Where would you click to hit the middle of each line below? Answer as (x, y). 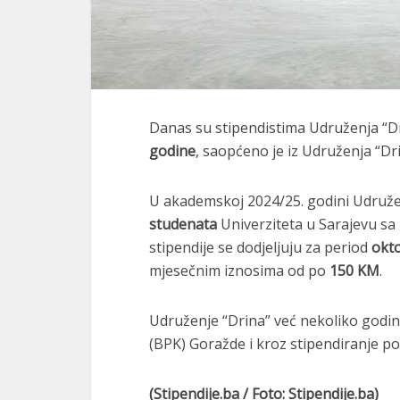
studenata (183, 224)
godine (172, 151)
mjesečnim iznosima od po (239, 271)
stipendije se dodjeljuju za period (260, 247)
